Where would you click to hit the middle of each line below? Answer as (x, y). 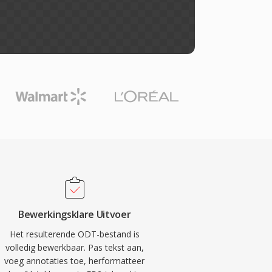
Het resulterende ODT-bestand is (74, 234)
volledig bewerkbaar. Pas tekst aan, (74, 247)
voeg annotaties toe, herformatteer (75, 261)
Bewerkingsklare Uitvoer (74, 214)
